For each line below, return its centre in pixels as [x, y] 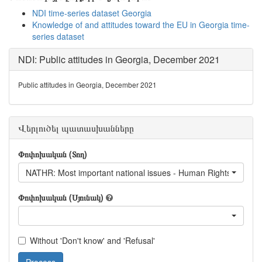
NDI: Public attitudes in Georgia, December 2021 [119, 59]
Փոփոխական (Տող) [53, 154]
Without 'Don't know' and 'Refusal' [92, 240]
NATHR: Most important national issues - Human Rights [128, 173]
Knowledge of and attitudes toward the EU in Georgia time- [141, 25]
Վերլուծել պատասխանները [76, 128]
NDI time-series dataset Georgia [92, 13]
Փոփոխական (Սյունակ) [61, 197]
